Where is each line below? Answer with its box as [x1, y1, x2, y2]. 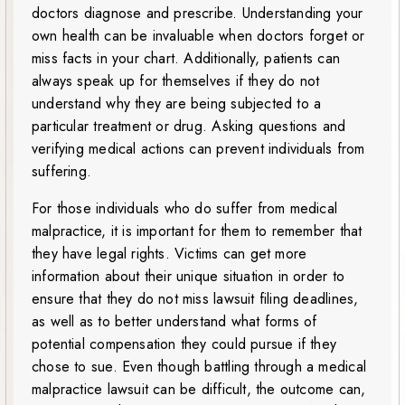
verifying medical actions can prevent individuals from [32, 138, 365, 160]
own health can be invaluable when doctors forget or [32, 25, 365, 47]
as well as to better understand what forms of [32, 311, 317, 333]
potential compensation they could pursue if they [32, 334, 337, 355]
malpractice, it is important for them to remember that [32, 221, 363, 242]
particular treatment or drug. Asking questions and [32, 116, 346, 137]
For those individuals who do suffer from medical [32, 198, 338, 220]
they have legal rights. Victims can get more [32, 243, 307, 265]
